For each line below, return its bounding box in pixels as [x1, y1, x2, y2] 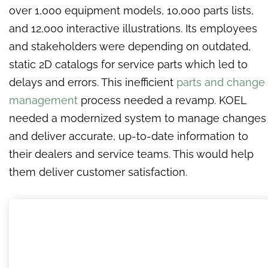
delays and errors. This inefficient [9, 76, 176, 89]
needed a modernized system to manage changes [9, 112, 266, 125]
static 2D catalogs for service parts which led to [9, 58, 248, 71]
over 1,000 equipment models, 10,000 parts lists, [9, 4, 254, 17]
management [9, 94, 78, 107]
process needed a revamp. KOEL [78, 94, 246, 107]
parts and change [176, 76, 265, 89]
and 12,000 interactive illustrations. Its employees [9, 22, 257, 35]
